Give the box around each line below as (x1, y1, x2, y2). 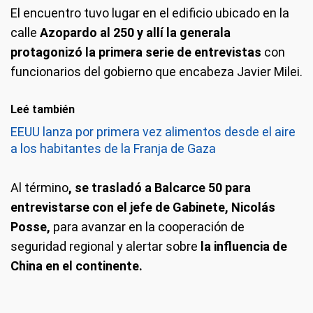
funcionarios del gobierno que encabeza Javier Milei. (10, 64, 303, 79)
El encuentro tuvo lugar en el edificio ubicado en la (10, 6, 289, 20)
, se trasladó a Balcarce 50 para (68, 180, 251, 195)
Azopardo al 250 (37, 25, 134, 40)
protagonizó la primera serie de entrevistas (10, 45, 264, 59)
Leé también (10, 103, 75, 116)
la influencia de (198, 239, 287, 254)
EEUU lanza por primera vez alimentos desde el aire (10, 124, 296, 139)
